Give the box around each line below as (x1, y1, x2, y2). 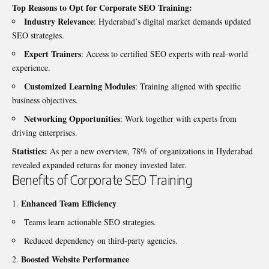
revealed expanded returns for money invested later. (12, 159, 187, 171)
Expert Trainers (24, 47, 81, 60)
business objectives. (12, 94, 78, 106)
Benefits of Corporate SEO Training (12, 171, 192, 188)
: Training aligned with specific (135, 80, 241, 92)
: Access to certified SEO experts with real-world (81, 47, 248, 59)
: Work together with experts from (120, 112, 237, 124)
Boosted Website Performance (21, 253, 129, 266)
